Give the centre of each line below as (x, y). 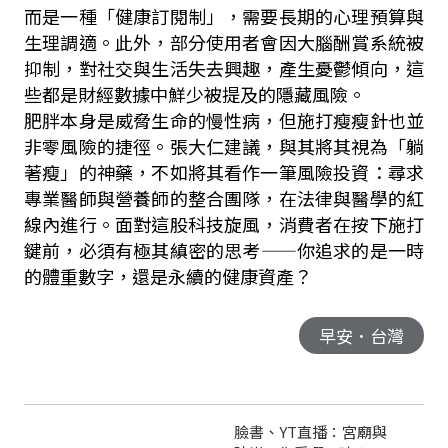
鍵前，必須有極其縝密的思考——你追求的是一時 (224, 250)
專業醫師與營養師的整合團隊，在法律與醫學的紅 (224, 198)
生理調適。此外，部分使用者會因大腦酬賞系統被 (224, 42)
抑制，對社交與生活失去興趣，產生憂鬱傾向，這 (224, 68)
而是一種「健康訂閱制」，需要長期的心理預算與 (224, 16)
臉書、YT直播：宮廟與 (310, 431)
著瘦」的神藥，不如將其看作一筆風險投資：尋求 (224, 172)
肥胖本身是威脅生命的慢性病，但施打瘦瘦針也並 (224, 120)
